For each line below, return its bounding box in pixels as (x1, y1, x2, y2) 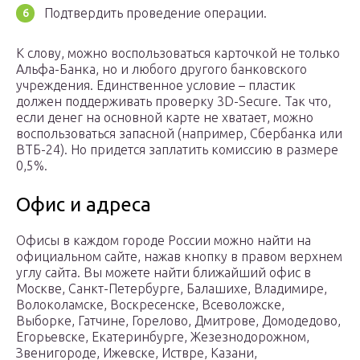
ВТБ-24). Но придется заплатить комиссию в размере (16, 142, 338, 157)
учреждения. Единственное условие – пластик (16, 78, 296, 93)
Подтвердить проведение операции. (44, 6, 267, 21)
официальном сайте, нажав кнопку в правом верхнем (16, 249, 342, 264)
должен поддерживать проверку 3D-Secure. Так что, (16, 94, 331, 109)
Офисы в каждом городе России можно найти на (16, 233, 311, 248)
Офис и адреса (16, 194, 151, 216)
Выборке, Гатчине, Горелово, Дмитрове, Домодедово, (16, 313, 341, 329)
